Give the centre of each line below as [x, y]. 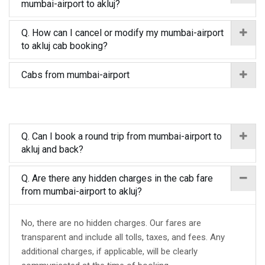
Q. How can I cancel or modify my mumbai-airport [122, 33]
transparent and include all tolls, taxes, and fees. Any [123, 237]
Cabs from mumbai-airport [75, 75]
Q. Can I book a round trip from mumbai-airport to [122, 136]
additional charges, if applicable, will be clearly [109, 251]
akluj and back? [52, 149]
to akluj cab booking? [64, 46]
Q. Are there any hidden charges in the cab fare [117, 178]
